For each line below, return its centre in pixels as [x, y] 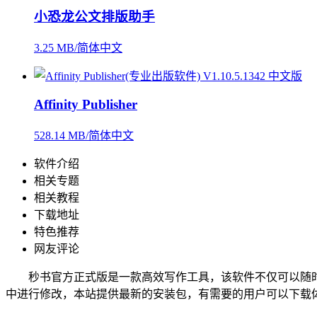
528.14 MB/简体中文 [84, 135]
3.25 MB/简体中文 [78, 48]
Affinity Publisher [86, 104]
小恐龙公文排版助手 [94, 17]
